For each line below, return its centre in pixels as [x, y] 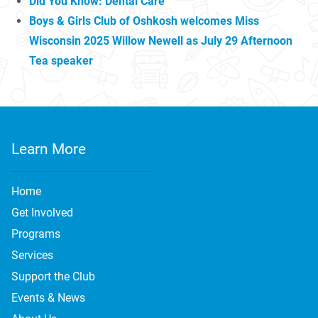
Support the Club [53, 276]
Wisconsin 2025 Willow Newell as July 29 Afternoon [161, 40]
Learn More [49, 149]
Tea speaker [61, 60]
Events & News [48, 297]
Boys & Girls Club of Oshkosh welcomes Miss [144, 21]
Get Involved [42, 212]
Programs [36, 234]
